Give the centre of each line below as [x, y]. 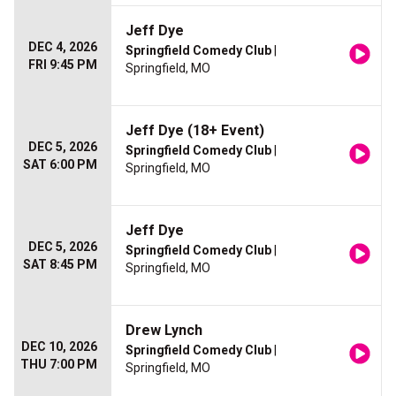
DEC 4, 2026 [63, 47]
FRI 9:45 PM [63, 65]
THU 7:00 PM [59, 364]
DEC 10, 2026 [59, 346]
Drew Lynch [164, 330]
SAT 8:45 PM [60, 264]
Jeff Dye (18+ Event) [195, 130]
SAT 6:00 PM [60, 164]
